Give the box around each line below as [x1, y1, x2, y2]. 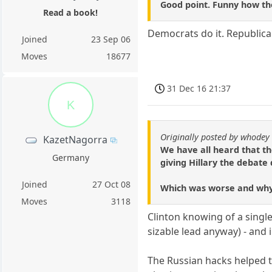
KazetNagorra [42, 132, 107, 146]
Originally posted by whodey [160, 131, 270, 143]
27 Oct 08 [92, 178, 131, 190]
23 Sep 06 [91, 33, 131, 45]
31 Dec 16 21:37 [167, 82, 231, 94]
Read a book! [43, 6, 98, 18]
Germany [52, 151, 89, 163]
